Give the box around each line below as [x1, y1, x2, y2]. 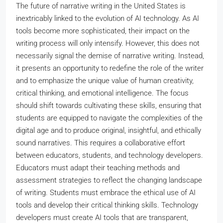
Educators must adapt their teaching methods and [16, 163, 180, 172]
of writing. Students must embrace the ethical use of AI [16, 188, 196, 197]
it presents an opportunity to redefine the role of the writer [16, 64, 204, 73]
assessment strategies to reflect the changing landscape [16, 176, 202, 185]
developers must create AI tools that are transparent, [16, 213, 188, 222]
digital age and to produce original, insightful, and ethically [16, 126, 201, 135]
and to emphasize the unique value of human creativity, [16, 76, 194, 85]
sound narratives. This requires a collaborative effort [16, 138, 185, 147]
